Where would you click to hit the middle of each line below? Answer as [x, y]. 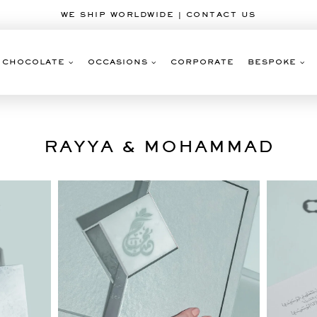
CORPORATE [202, 62]
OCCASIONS [117, 62]
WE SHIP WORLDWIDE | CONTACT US [158, 15]
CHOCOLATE [33, 62]
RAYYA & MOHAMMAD [158, 146]
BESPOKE [272, 62]
